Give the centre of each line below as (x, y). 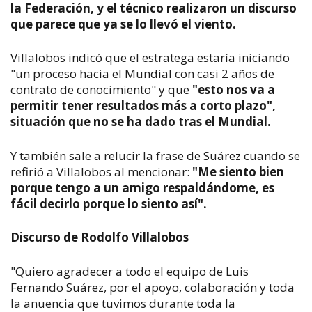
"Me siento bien (237, 171)
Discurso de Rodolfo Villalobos (100, 237)
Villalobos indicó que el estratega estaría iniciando (150, 58)
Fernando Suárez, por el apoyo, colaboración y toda (153, 287)
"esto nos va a (234, 90)
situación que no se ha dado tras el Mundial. (141, 122)
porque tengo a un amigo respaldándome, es (142, 187)
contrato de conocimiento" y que (101, 90)
